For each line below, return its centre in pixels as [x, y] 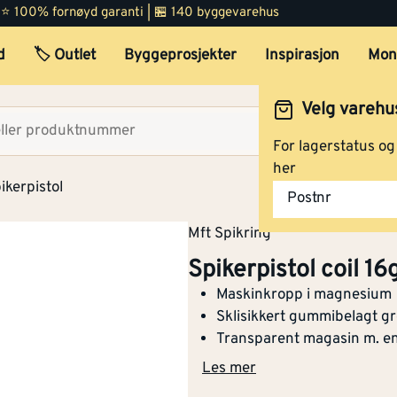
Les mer [229, 369]
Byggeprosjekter [180, 56]
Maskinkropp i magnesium [304, 295]
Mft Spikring [230, 234]
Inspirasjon [302, 56]
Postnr [309, 199]
